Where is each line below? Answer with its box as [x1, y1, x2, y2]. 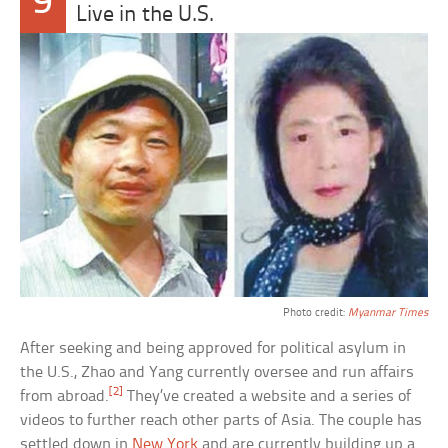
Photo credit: [282, 307, 348, 320]
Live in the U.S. [75, 3, 214, 27]
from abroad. [20, 388, 110, 406]
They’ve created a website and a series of [123, 388, 412, 406]
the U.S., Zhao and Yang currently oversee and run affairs [20, 364, 415, 382]
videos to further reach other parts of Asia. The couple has [20, 412, 423, 430]
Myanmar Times [347, 307, 428, 320]
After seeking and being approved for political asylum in [20, 340, 407, 358]
